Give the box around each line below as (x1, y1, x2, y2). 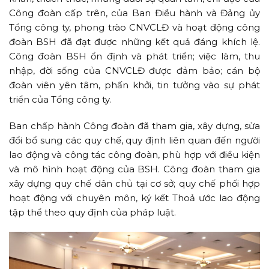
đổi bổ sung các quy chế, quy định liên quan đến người (9, 134, 260, 146)
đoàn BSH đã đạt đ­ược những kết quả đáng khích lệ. (9, 35, 260, 47)
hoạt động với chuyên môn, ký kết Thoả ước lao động (9, 192, 260, 204)
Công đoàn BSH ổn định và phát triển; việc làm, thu (9, 50, 260, 62)
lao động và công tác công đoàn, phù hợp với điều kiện (9, 148, 260, 160)
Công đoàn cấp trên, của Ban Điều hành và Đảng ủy (9, 7, 260, 19)
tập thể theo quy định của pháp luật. (9, 206, 176, 218)
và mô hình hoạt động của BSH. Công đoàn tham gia (9, 163, 260, 175)
